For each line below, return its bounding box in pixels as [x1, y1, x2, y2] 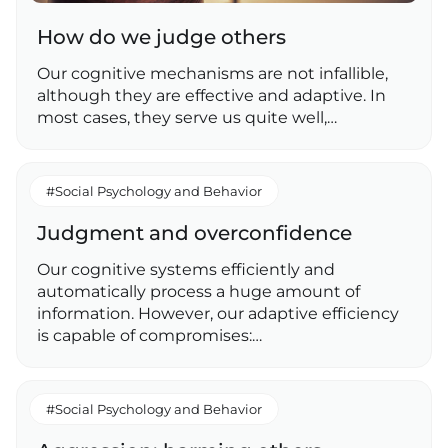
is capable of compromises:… [37, 326, 262, 345]
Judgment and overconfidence [37, 221, 352, 245]
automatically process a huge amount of [37, 282, 360, 301]
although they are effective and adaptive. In [37, 86, 386, 105]
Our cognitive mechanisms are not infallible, [37, 64, 388, 83]
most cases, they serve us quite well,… [37, 108, 337, 127]
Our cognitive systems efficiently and [37, 260, 335, 279]
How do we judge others [37, 25, 286, 49]
